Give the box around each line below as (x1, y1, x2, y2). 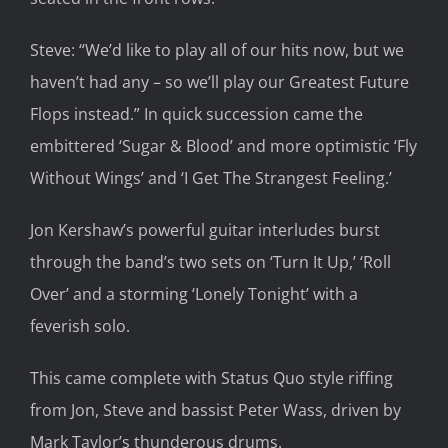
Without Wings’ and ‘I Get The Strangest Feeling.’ (30, 166, 392, 189)
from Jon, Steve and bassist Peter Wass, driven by (30, 398, 401, 421)
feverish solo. (30, 314, 130, 337)
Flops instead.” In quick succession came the (30, 102, 363, 125)
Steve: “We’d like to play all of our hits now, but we (30, 38, 404, 61)
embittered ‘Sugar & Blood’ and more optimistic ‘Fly (30, 134, 417, 157)
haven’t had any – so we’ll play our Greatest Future (30, 70, 409, 93)
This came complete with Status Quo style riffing (30, 366, 393, 389)
